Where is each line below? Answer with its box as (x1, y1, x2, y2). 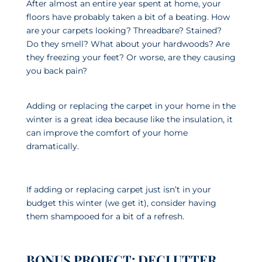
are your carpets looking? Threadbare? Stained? (26, 25, 222, 36)
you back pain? (26, 65, 87, 76)
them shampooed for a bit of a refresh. (26, 211, 184, 222)
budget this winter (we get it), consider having (26, 197, 216, 208)
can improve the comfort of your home (26, 127, 188, 138)
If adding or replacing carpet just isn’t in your (26, 184, 211, 195)
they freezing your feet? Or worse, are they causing (26, 51, 236, 63)
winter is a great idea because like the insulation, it (26, 113, 233, 125)
